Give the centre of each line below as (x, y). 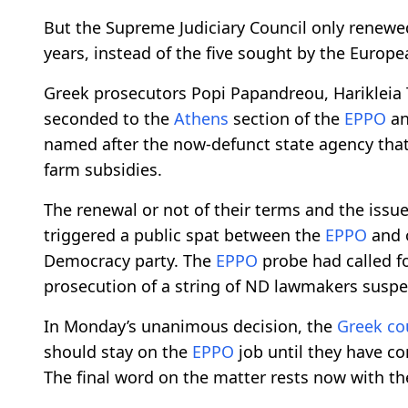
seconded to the (109, 118)
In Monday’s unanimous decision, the (190, 326)
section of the (286, 118)
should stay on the (118, 351)
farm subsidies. (103, 169)
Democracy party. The (130, 260)
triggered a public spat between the (184, 235)
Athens (201, 118)
